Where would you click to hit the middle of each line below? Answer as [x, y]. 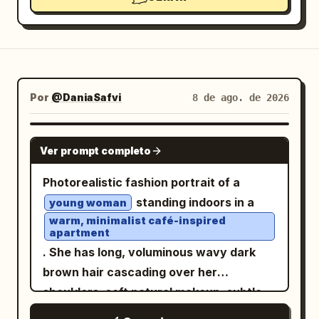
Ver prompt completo [95, 151]
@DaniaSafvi [86, 97]
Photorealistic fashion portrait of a [143, 182]
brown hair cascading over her [130, 272]
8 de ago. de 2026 [241, 98]
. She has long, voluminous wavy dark [149, 252]
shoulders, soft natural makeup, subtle [152, 292]
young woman [88, 203]
